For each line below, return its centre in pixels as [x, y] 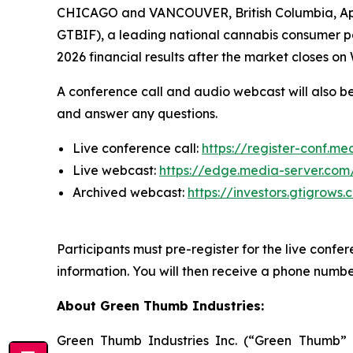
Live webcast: [116, 170]
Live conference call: [137, 148]
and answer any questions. [137, 113]
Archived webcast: [130, 192]
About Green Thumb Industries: [160, 306]
